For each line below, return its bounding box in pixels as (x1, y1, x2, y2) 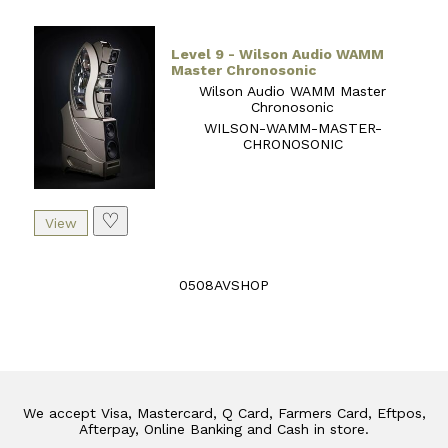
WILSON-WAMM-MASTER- (203, 119, 382, 136)
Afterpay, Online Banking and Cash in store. (79, 421, 369, 438)
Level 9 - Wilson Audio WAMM (171, 45, 385, 62)
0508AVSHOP (179, 277, 269, 294)
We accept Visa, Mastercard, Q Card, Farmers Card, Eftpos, (22, 405, 426, 422)
